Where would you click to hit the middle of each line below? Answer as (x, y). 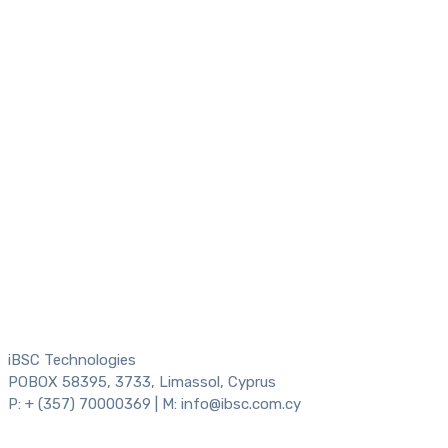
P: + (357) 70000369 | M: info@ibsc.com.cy (154, 403)
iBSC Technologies (72, 359)
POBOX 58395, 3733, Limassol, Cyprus (142, 381)
